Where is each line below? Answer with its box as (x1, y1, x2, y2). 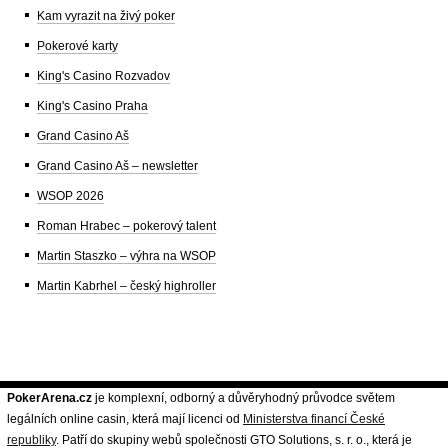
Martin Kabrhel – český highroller (37, 278, 216, 293)
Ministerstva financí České (243, 411, 385, 426)
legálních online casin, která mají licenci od (7, 411, 243, 426)
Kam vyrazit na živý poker (37, 8, 175, 23)
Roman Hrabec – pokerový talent (37, 218, 216, 233)
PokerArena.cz (7, 390, 92, 405)
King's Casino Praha (37, 98, 148, 113)
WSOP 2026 (37, 188, 104, 203)
